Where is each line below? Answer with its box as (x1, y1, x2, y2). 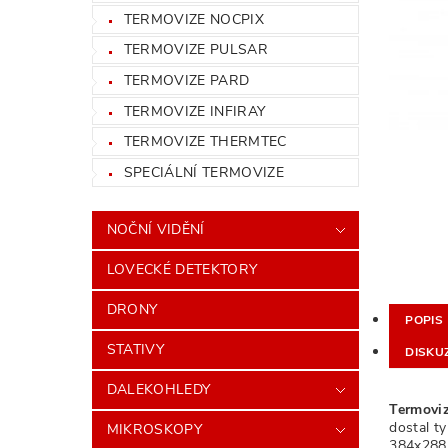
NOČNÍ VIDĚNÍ (106, 219, 205, 239)
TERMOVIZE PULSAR (123, 40, 268, 60)
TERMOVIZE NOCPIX (123, 9, 264, 29)
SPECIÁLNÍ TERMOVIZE (123, 162, 284, 182)
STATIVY (106, 339, 165, 359)
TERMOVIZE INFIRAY (123, 101, 266, 121)
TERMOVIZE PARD (123, 70, 250, 90)
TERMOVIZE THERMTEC (123, 132, 287, 152)
